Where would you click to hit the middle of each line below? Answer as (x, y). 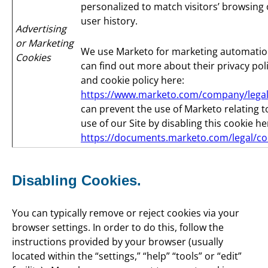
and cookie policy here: (133, 80)
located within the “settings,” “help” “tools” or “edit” (127, 256)
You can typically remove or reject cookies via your (126, 213)
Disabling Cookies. (77, 181)
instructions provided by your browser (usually (118, 241)
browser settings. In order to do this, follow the (118, 227)
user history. (109, 21)
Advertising (41, 29)
